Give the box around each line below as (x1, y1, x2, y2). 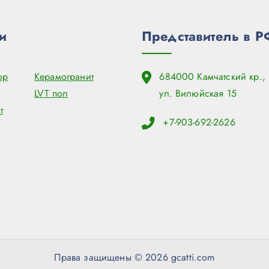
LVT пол (34, 86, 68, 101)
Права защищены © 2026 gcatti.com (54, 250, 215, 265)
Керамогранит (34, 70, 94, 84)
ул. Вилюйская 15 (159, 86, 237, 101)
